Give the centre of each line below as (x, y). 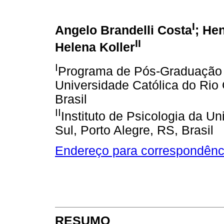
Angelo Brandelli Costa (123, 30)
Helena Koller (95, 47)
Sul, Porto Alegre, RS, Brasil (134, 130)
